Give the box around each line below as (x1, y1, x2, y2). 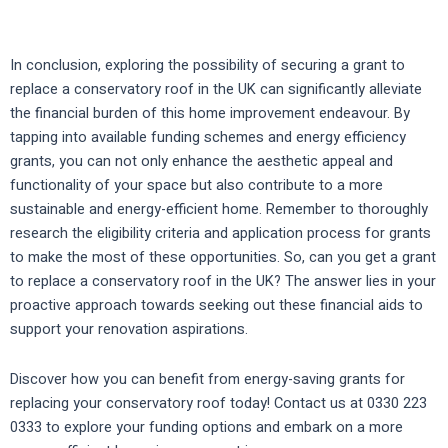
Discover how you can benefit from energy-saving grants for (10, 368, 405, 390)
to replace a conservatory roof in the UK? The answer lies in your (10, 271, 436, 293)
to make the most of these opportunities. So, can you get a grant (10, 247, 436, 269)
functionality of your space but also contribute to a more (10, 175, 383, 197)
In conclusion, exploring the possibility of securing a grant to (10, 55, 405, 77)
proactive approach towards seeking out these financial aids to (10, 295, 423, 317)
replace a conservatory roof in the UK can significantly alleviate (10, 79, 422, 101)
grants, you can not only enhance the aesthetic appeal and (10, 151, 393, 173)
